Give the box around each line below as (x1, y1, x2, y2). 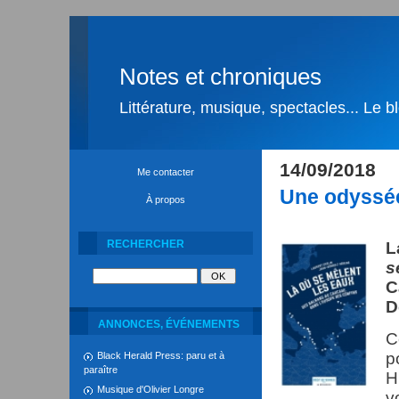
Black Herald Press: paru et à (97, 350, 224, 361)
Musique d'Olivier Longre (97, 384, 204, 395)
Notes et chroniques (119, 64, 322, 89)
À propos (146, 194, 185, 205)
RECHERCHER (107, 238, 184, 250)
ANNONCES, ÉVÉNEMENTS (98, 318, 240, 330)
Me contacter (137, 167, 194, 177)
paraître (84, 364, 118, 375)
